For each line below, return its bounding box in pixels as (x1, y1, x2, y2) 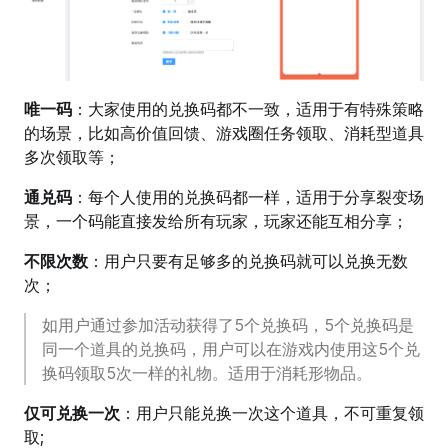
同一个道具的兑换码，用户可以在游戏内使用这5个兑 (42, 339, 420, 360)
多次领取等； (24, 147, 120, 168)
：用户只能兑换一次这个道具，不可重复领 (120, 403, 424, 424)
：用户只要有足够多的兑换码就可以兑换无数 (88, 251, 408, 272)
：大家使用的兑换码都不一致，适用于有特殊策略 (72, 99, 424, 120)
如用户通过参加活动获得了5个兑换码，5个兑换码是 (42, 315, 414, 336)
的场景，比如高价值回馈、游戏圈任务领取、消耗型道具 (24, 123, 424, 144)
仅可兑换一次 (24, 403, 120, 424)
